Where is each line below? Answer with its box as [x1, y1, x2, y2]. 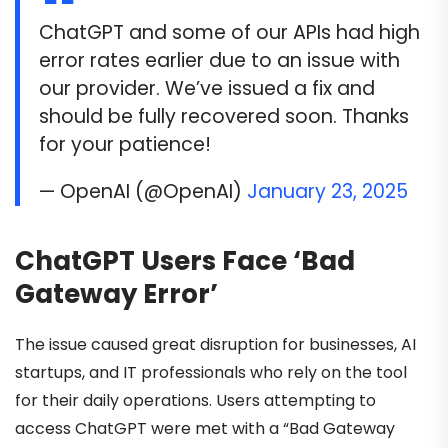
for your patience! [39, 131, 212, 158]
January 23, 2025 [247, 178, 409, 206]
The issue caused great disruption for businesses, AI [15, 332, 416, 356]
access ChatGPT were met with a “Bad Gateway [15, 416, 395, 440]
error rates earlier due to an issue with [39, 47, 401, 74]
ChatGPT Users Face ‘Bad [15, 243, 355, 280]
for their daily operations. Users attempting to [15, 388, 376, 412]
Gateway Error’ [15, 276, 218, 313]
